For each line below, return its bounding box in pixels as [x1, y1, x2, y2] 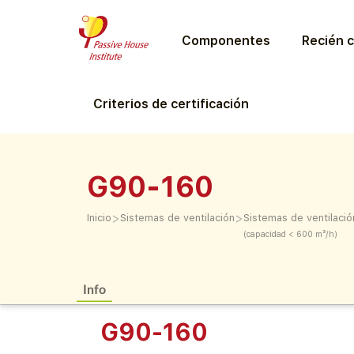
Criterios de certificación [93, 96, 249, 111]
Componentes [181, 32, 270, 48]
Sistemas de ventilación [120, 212, 235, 224]
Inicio [87, 212, 111, 224]
